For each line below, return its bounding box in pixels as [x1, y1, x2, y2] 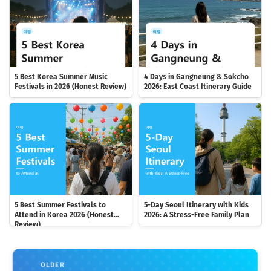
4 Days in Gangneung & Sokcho [144, 73, 249, 82]
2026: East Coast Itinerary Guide [144, 82, 252, 91]
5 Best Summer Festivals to [15, 200, 106, 209]
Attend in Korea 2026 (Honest [15, 210, 114, 219]
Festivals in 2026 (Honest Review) [15, 82, 126, 91]
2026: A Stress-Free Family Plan [144, 210, 249, 219]
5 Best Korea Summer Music [15, 73, 108, 82]
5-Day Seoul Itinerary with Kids [144, 200, 249, 209]
